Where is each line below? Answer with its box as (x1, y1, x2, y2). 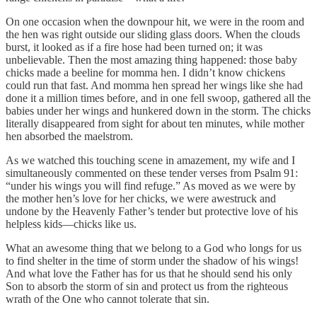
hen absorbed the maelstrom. (6, 129, 133, 142)
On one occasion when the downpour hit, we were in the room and (6, 15, 304, 28)
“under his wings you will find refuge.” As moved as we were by (6, 179, 296, 192)
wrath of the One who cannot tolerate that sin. (6, 292, 209, 305)
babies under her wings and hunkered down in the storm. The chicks (6, 104, 311, 117)
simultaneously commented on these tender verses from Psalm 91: (6, 166, 298, 179)
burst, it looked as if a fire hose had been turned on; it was (6, 40, 263, 53)
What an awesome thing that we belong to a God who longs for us (6, 241, 301, 254)
